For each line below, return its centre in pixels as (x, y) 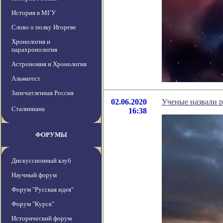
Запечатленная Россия (43, 93)
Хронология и (31, 42)
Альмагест (26, 79)
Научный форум (34, 175)
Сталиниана (28, 109)
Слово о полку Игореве (44, 27)
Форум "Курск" (33, 204)
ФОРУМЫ (51, 135)
